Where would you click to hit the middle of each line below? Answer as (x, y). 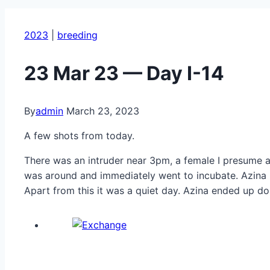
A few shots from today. (79, 136)
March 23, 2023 (103, 111)
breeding (77, 35)
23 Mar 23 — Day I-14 (124, 73)
